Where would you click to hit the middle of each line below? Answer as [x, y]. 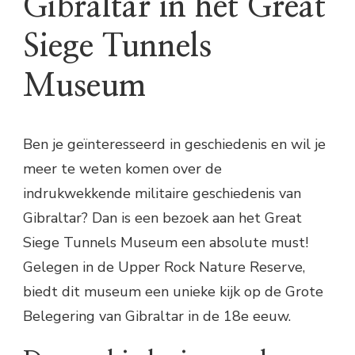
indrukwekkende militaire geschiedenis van [162, 193]
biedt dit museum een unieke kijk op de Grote [173, 292]
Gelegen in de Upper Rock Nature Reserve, [164, 267]
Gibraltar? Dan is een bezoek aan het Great [162, 218]
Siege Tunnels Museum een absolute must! [166, 242]
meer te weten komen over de [122, 169]
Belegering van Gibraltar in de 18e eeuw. [157, 316]
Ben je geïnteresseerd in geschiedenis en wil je [174, 144]
